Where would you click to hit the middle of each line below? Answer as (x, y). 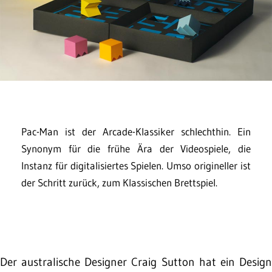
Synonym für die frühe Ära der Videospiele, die (136, 149)
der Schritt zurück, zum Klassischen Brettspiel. (119, 183)
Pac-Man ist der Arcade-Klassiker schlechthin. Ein (136, 132)
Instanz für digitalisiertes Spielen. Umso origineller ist (136, 166)
